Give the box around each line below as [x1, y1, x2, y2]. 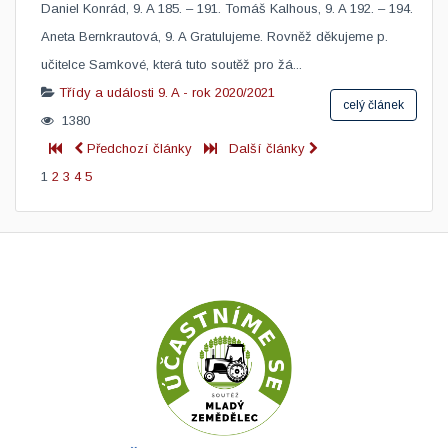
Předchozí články [83, 141, 196, 156]
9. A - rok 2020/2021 [158, 85, 275, 100]
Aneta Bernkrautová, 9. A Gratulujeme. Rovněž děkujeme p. [41, 29, 388, 44]
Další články [229, 141, 309, 156]
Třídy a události [59, 85, 154, 100]
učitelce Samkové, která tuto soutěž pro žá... [41, 57, 302, 72]
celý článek [343, 98, 404, 112]
